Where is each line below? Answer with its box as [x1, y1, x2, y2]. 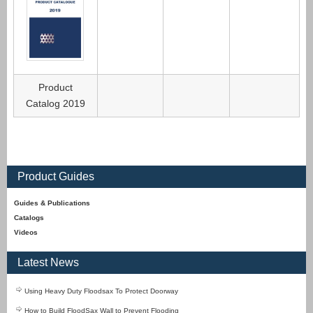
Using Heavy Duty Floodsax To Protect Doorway [24, 287, 178, 295]
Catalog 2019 [25, 98, 85, 109]
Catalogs [14, 214, 44, 221]
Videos [14, 228, 38, 236]
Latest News [17, 256, 79, 268]
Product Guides [17, 170, 94, 182]
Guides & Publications [14, 199, 90, 207]
